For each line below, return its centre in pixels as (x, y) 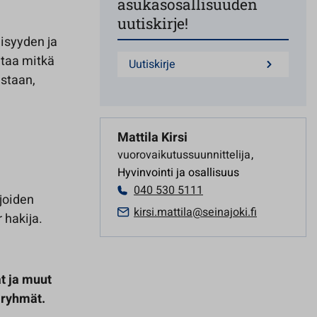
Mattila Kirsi (152, 138)
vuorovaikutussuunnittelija (185, 155)
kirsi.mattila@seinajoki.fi (195, 212)
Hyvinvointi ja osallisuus (178, 173)
